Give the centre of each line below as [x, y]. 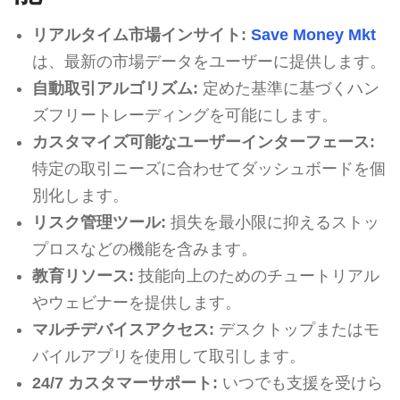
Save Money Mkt [313, 34]
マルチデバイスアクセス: [123, 329]
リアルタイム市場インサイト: [139, 34]
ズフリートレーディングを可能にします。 [184, 115]
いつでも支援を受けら [300, 383]
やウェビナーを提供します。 [136, 302]
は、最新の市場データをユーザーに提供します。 [208, 61]
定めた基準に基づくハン [288, 88]
